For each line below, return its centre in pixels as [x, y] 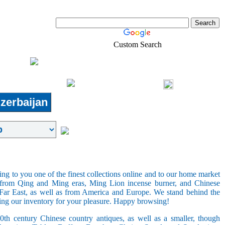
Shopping [135, 83]
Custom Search [138, 44]
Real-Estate [34, 83]
